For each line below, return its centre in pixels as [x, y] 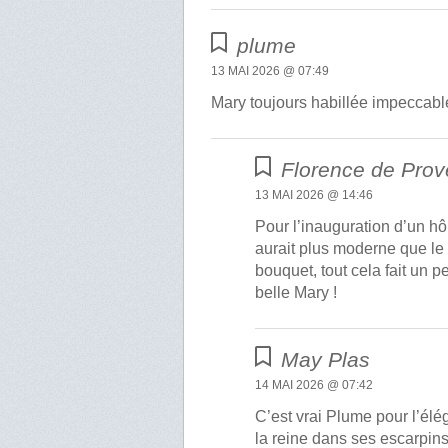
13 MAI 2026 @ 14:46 [314, 195]
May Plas [326, 360]
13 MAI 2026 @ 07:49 [270, 71]
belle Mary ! [296, 293]
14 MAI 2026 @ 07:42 [314, 385]
